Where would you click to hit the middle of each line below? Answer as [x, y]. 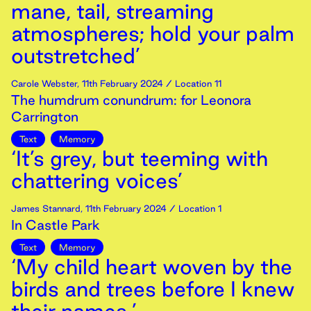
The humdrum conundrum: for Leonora [131, 100]
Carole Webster [44, 83]
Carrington [45, 117]
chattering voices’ [97, 180]
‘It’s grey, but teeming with [140, 158]
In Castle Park [56, 225]
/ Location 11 [192, 83]
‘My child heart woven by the [152, 267]
